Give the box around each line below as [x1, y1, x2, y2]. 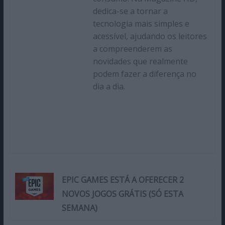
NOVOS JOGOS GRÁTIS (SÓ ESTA [61, 188, 183, 199]
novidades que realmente [92, 55, 188, 67]
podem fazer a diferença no [92, 68, 196, 79]
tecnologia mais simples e [92, 18, 189, 29]
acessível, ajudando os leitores [92, 30, 207, 42]
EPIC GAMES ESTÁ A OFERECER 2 [61, 174, 184, 185]
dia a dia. [92, 80, 125, 92]
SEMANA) [61, 202, 97, 213]
